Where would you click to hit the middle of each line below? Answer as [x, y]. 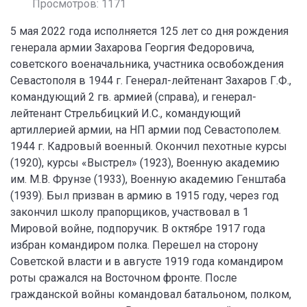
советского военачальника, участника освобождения [147, 64]
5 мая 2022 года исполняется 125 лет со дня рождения [149, 31]
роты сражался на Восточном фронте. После [124, 278]
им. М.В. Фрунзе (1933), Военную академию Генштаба [148, 179]
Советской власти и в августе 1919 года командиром [147, 261]
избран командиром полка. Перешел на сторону [134, 245]
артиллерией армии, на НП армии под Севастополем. [146, 130]
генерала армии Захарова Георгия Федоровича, [132, 48]
